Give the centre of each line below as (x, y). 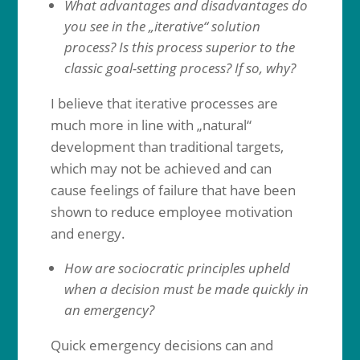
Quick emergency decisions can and (162, 345)
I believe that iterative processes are (164, 103)
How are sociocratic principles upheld (177, 268)
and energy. (88, 233)
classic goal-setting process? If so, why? (180, 68)
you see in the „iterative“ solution (162, 26)
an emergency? (109, 310)
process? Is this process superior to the (179, 47)
